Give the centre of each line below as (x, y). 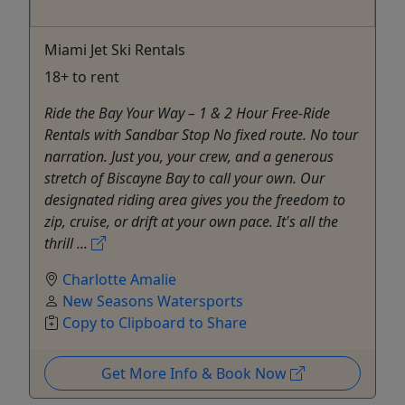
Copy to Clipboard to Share (155, 322)
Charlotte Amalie (119, 279)
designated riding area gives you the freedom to (195, 199)
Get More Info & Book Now (195, 373)
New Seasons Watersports (153, 301)
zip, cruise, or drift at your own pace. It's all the (191, 221)
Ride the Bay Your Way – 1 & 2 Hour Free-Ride (187, 113)
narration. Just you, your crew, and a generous (189, 156)
